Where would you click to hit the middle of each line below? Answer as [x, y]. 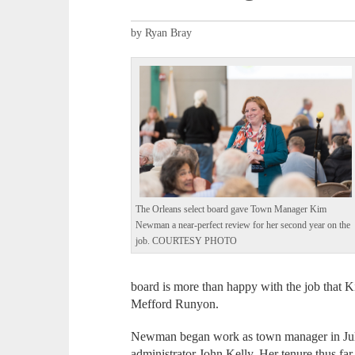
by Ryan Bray [162, 33]
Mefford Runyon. [175, 304]
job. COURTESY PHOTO [187, 241]
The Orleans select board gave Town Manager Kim [231, 209]
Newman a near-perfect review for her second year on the [243, 225]
